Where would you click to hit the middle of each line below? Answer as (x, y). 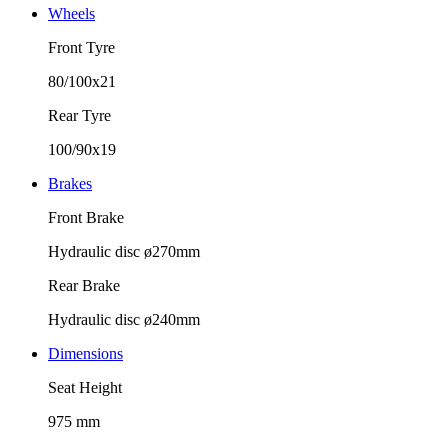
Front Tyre (81, 47)
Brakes (70, 183)
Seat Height (85, 387)
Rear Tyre (79, 115)
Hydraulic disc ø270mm (124, 251)
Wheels (71, 13)
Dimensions (85, 353)
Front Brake (86, 217)
